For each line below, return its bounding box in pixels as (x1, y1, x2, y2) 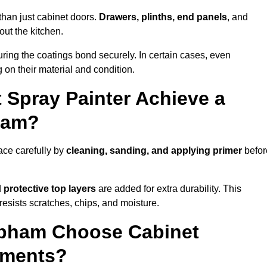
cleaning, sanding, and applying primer (66, 145, 242, 156)
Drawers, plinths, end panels (99, 12, 227, 23)
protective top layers (4, 184, 96, 194)
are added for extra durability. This (96, 184, 241, 194)
